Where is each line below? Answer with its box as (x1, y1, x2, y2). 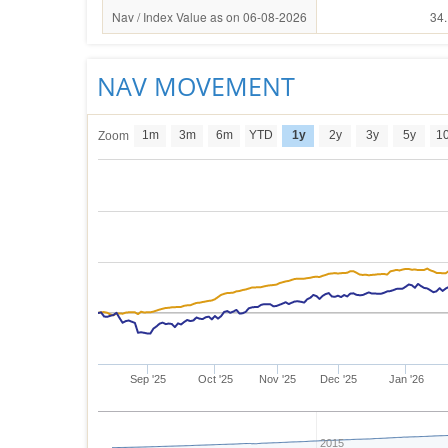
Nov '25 (259, 373, 297, 385)
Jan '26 (388, 373, 424, 385)
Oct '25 (197, 373, 233, 385)
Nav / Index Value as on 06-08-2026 (112, 8, 307, 25)
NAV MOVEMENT (97, 69, 295, 103)
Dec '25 (320, 373, 358, 385)
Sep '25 (129, 373, 166, 385)
